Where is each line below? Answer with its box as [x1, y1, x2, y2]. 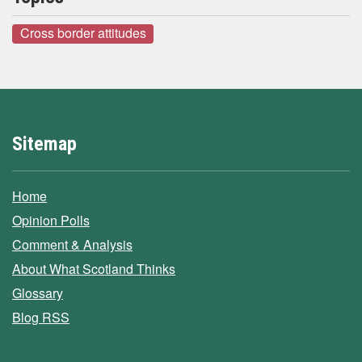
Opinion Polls [12, 210, 90, 229]
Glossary [12, 283, 63, 302]
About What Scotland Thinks [12, 259, 175, 278]
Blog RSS [12, 307, 69, 326]
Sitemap [12, 132, 77, 155]
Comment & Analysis [12, 234, 133, 254]
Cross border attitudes [19, 23, 146, 43]
